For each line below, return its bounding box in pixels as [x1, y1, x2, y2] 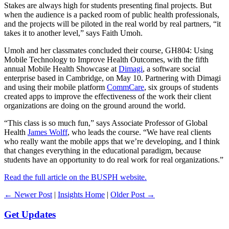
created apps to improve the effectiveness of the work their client [4, 91, 211, 101]
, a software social [143, 64, 200, 73]
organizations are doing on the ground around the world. [4, 101, 186, 110]
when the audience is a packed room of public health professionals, [4, 10, 219, 19]
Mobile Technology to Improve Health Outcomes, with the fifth [4, 55, 209, 64]
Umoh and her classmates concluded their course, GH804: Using [4, 45, 213, 55]
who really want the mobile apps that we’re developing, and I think [4, 136, 220, 146]
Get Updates [4, 209, 56, 220]
